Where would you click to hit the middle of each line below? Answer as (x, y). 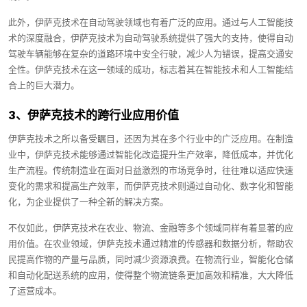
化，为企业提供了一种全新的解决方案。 (88, 202)
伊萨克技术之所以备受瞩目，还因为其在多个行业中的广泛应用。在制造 (151, 139)
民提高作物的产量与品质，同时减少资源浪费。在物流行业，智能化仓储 (151, 260)
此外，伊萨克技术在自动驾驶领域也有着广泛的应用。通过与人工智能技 (151, 23)
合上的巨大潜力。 (44, 86)
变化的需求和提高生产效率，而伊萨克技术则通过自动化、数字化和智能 (151, 186)
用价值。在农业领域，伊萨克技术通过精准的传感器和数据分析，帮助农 (151, 244)
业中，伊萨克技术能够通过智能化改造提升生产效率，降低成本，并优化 (151, 155)
